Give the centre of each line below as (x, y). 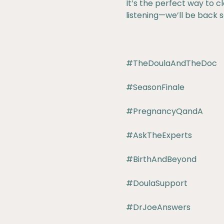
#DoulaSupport (157, 183)
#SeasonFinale (155, 87)
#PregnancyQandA (164, 111)
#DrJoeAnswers (158, 207)
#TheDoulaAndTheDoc (171, 63)
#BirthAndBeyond (161, 159)
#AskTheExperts (159, 135)
